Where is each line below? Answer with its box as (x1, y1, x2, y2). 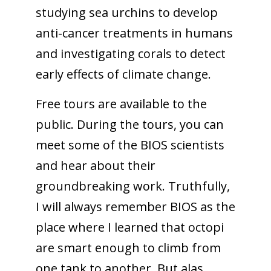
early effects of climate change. (35, 65, 211, 82)
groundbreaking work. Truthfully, (35, 177, 230, 194)
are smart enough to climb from (35, 239, 221, 256)
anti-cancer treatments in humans (35, 24, 233, 41)
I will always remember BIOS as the (35, 198, 235, 215)
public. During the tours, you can (35, 116, 224, 132)
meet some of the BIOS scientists (35, 136, 224, 153)
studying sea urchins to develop (35, 4, 218, 21)
